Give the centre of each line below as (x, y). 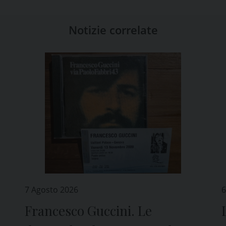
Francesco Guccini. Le (89, 210)
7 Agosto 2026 (52, 189)
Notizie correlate (113, 30)
